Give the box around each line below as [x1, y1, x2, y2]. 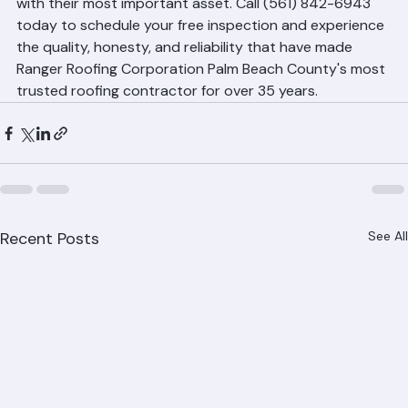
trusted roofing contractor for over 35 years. [16, 107, 318, 126]
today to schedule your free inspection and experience [16, 41, 388, 60]
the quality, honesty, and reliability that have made [16, 63, 356, 82]
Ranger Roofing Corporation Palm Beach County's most [16, 85, 389, 104]
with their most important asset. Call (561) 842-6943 [16, 19, 374, 38]
